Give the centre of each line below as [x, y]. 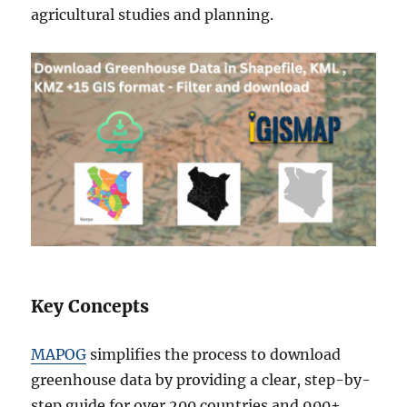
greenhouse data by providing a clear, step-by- [201, 380]
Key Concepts [90, 307]
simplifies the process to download [214, 355]
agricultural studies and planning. [153, 15]
